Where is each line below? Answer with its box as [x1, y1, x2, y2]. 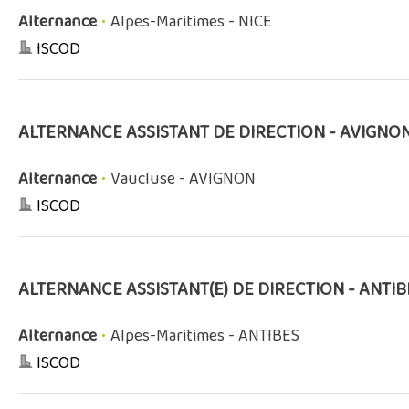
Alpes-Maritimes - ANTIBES [110, 323, 299, 350]
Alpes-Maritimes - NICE [110, 9, 272, 36]
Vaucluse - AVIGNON [110, 166, 256, 193]
